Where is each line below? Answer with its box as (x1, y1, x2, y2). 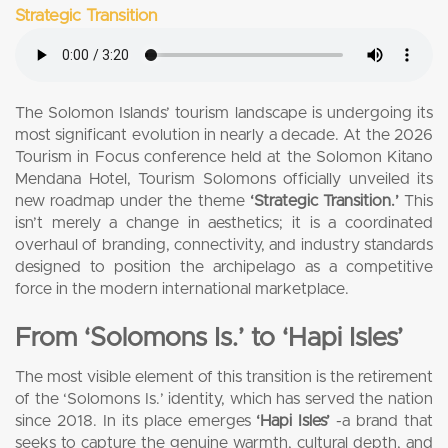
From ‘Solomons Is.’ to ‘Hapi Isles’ (15, 325, 403, 352)
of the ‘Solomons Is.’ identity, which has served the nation (15, 391, 433, 408)
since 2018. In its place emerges (15, 413, 257, 430)
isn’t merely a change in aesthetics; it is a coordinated (15, 215, 433, 232)
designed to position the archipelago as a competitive (15, 259, 433, 276)
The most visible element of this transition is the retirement (15, 369, 433, 386)
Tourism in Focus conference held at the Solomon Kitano (15, 149, 433, 166)
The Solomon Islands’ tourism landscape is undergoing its (15, 105, 433, 122)
